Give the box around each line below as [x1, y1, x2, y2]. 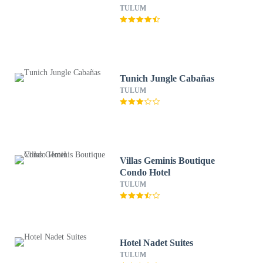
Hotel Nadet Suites [120, 238, 194, 248]
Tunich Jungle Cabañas [120, 73, 215, 83]
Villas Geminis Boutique [120, 156, 215, 166]
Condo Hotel [120, 167, 171, 177]
